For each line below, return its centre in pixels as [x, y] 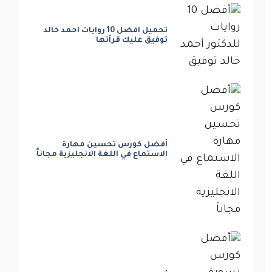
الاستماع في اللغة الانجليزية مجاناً [102, 155]
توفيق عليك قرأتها [132, 40]
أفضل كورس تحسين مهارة [115, 145]
